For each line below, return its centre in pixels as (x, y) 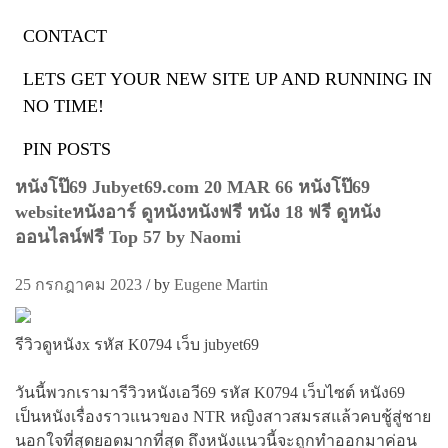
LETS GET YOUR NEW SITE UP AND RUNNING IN (227, 79)
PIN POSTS (67, 149)
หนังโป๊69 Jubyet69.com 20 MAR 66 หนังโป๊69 (192, 187)
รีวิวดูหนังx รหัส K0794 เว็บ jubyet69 (137, 344)
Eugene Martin (221, 284)
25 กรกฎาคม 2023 (78, 284)
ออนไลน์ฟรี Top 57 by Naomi (128, 237)
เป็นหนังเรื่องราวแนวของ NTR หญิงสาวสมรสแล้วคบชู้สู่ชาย (223, 416)
